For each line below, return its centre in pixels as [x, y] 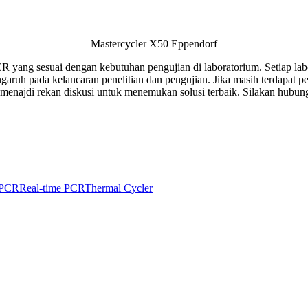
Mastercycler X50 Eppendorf [154, 43]
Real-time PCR [52, 188]
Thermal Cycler [119, 188]
